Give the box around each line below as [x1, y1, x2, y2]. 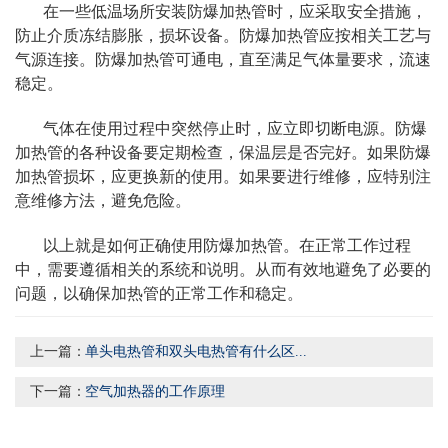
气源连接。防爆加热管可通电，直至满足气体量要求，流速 [15, 51, 431, 69]
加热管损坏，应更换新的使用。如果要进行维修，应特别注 [15, 168, 431, 186]
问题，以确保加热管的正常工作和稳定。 [15, 285, 303, 303]
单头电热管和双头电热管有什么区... [85, 344, 307, 360]
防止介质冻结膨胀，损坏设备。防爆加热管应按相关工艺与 [15, 27, 431, 45]
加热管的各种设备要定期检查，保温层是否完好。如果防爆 [15, 144, 431, 162]
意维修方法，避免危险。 [15, 192, 191, 210]
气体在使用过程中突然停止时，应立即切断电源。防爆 [43, 120, 427, 138]
